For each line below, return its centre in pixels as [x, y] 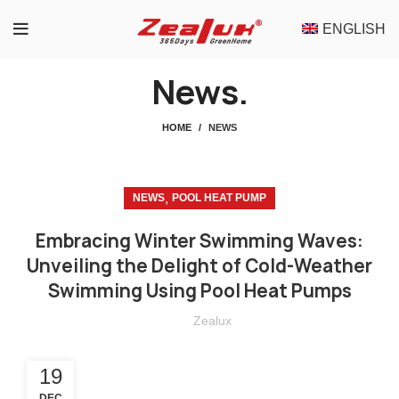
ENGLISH [354, 29]
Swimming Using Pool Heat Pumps [199, 291]
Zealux [212, 321]
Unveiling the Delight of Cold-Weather [199, 266]
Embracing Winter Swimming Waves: [199, 241]
